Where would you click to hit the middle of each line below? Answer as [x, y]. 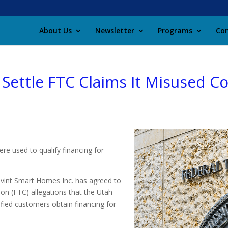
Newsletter [115, 30]
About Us [55, 30]
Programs [175, 30]
